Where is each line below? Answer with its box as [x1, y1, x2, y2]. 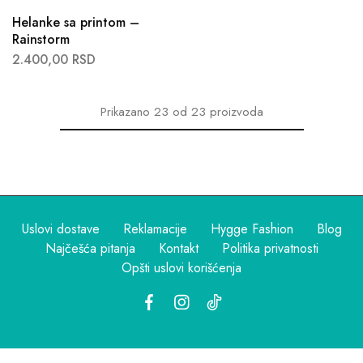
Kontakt [158, 239, 199, 258]
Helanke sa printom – [12, 13, 139, 32]
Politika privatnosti [221, 239, 318, 258]
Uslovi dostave [21, 220, 100, 239]
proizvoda [209, 103, 263, 122]
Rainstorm [12, 30, 70, 49]
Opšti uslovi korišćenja [122, 258, 241, 278]
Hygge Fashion [210, 220, 293, 239]
